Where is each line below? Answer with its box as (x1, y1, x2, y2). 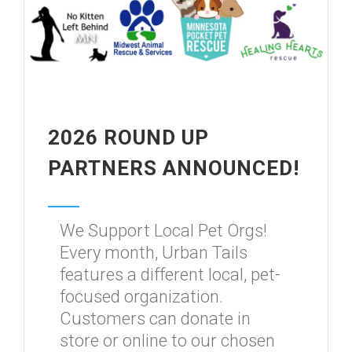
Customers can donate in (60, 309, 251, 328)
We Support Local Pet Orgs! (60, 221, 267, 240)
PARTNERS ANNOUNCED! (48, 156, 299, 180)
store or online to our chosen (60, 331, 275, 350)
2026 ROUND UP (48, 126, 209, 149)
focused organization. (60, 287, 223, 306)
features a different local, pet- (60, 265, 280, 284)
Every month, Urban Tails (60, 243, 247, 262)
